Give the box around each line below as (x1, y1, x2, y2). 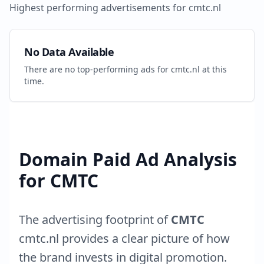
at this (200, 64, 227, 75)
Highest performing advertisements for (9, 1, 189, 14)
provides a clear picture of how (59, 230, 230, 246)
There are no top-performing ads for (24, 64, 171, 75)
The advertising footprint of (19, 212, 171, 227)
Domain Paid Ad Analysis (19, 147, 237, 171)
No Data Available (24, 45, 114, 59)
